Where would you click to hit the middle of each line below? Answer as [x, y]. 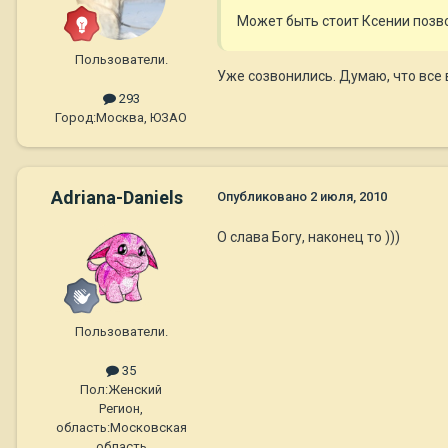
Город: [75, 118]
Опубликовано [263, 197]
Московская [148, 428]
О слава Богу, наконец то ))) [308, 237]
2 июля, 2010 [348, 197]
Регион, [121, 409]
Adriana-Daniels [117, 198]
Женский [135, 390]
